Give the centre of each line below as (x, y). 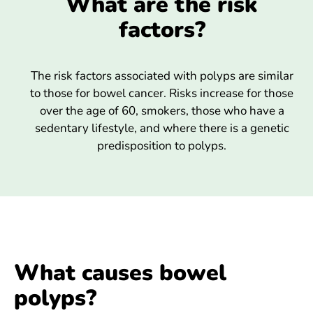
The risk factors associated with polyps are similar (162, 76)
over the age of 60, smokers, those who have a (162, 111)
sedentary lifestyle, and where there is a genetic (162, 129)
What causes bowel (120, 273)
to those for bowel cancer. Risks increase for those (162, 94)
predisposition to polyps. (162, 146)
